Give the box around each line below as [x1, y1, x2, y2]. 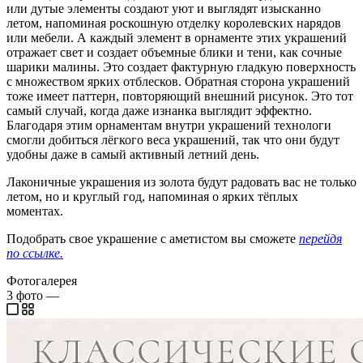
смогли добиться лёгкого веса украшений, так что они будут [6, 132, 340, 147]
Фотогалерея [6, 273, 77, 288]
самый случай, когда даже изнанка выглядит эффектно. [6, 103, 312, 117]
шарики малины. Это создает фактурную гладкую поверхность [6, 59, 356, 74]
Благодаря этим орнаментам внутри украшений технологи [6, 117, 331, 132]
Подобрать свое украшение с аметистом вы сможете [6, 231, 299, 246]
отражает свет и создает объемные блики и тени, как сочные [6, 45, 342, 59]
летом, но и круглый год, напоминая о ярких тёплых [6, 189, 298, 203]
